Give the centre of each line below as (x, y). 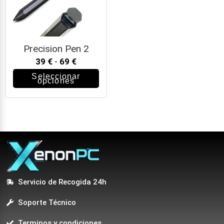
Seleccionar (56, 76)
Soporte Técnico (47, 203)
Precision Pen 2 (56, 49)
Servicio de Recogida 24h (62, 182)
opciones (56, 81)
